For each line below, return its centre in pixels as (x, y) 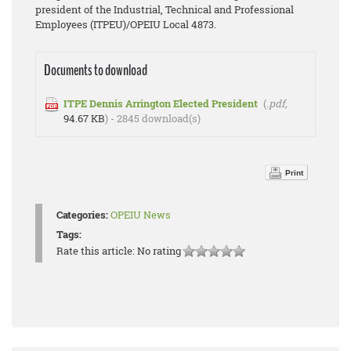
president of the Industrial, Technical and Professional (165, 9)
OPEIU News (141, 215)
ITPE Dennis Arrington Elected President (161, 103)
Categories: (82, 215)
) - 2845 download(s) (153, 118)
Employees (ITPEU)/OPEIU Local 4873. (126, 24)
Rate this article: (97, 251)
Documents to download (96, 71)
